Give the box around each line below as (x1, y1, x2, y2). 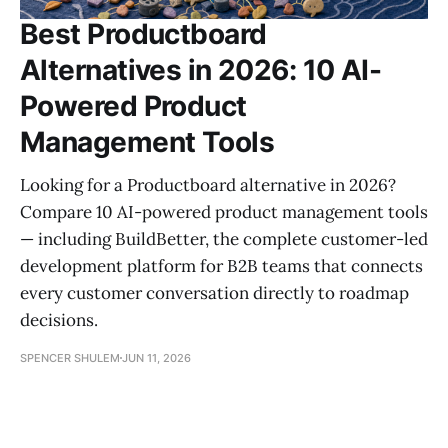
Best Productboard (20, 16, 267, 51)
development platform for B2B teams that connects (20, 254, 423, 277)
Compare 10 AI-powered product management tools (20, 200, 428, 223)
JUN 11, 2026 (122, 350, 191, 365)
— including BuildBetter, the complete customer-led (20, 227, 428, 250)
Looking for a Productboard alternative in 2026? (20, 173, 396, 196)
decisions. (20, 308, 98, 331)
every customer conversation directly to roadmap (20, 281, 409, 304)
